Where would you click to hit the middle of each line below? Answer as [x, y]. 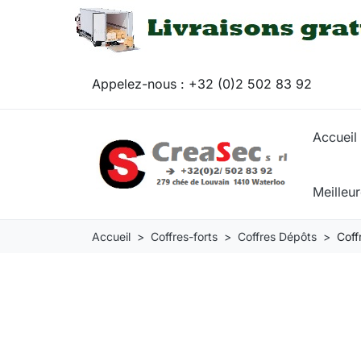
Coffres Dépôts [277, 236]
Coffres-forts [184, 236]
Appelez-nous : [140, 83]
